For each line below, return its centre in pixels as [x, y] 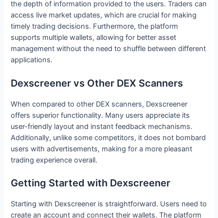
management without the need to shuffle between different [109, 49]
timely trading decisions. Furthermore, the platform [95, 27]
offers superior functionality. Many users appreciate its [100, 115]
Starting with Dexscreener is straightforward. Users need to [109, 204]
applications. [32, 60]
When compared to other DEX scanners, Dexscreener [99, 104]
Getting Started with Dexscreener [91, 183]
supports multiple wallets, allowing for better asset [94, 38]
